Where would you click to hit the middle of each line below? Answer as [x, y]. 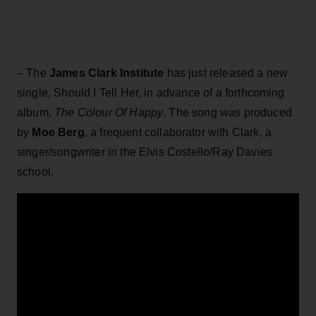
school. [36, 171]
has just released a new [226, 73]
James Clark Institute [105, 73]
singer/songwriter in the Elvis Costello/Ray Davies [145, 152]
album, [36, 112]
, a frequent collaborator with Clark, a [178, 132]
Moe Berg [57, 132]
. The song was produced [227, 112]
